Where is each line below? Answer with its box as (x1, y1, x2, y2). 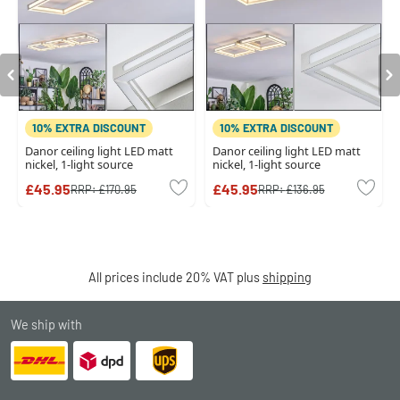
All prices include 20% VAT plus (88, 270, 262, 286)
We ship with (11, 317, 82, 333)
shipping (262, 270, 312, 286)
